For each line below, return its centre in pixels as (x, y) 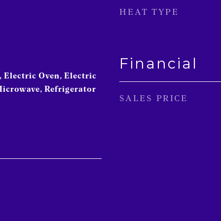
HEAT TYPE (149, 12)
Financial (159, 63)
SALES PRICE (154, 98)
